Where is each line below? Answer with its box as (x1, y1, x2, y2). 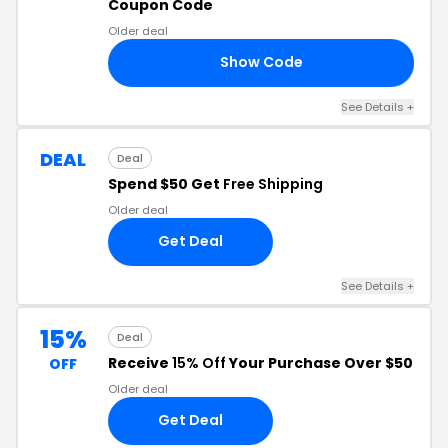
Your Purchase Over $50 (226, 352, 413, 373)
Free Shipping (223, 173, 323, 194)
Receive (108, 352, 172, 373)
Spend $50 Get (108, 173, 223, 194)
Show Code (219, 52, 303, 73)
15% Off (172, 352, 226, 373)
